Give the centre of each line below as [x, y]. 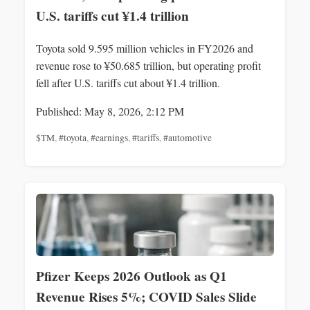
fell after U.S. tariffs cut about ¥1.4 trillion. [128, 83]
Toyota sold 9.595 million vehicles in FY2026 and [145, 48]
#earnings [109, 138]
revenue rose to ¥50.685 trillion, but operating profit [148, 66]
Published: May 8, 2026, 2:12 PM [110, 111]
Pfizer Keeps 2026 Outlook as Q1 [131, 276]
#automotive [188, 138]
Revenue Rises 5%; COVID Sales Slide [146, 297]
